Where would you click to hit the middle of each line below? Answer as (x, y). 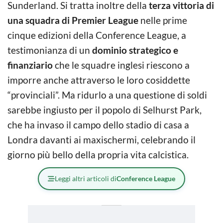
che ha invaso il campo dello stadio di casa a (98, 125)
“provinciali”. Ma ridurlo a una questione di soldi (107, 95)
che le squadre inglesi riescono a (121, 65)
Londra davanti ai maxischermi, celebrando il (102, 140)
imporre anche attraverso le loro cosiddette (99, 80)
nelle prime (163, 20)
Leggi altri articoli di (86, 179)
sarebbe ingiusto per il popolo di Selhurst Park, (105, 110)
